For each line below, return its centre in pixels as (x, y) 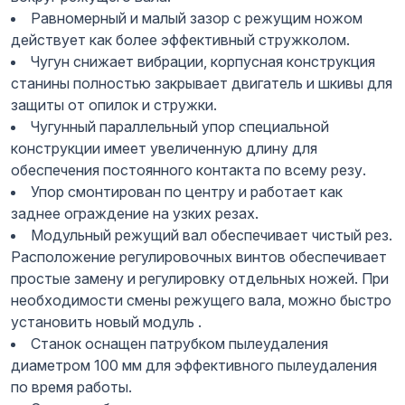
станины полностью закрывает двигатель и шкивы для (202, 83)
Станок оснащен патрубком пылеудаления (179, 343)
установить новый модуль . (106, 321)
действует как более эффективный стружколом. (180, 39)
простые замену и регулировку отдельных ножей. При (200, 278)
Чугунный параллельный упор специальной (180, 126)
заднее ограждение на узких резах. (135, 213)
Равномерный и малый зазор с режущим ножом (197, 18)
